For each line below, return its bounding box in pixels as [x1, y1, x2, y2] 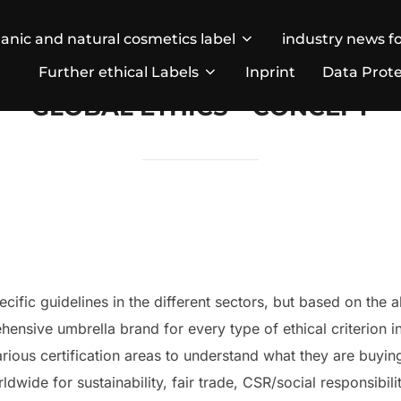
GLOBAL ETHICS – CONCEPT [30, 93, 371, 123]
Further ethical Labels [38, 63, 199, 81]
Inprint [245, 63, 295, 81]
